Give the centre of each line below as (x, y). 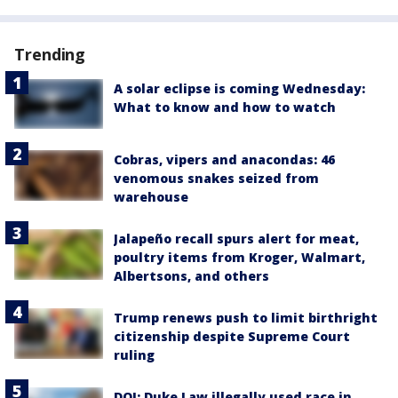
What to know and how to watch (225, 107)
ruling (134, 355)
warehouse (151, 197)
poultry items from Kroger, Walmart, (239, 258)
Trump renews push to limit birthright (246, 318)
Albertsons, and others (191, 276)
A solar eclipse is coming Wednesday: (239, 88)
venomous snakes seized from (216, 179)
